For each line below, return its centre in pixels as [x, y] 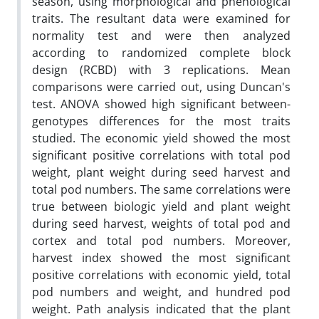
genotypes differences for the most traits [161, 121]
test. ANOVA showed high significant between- [161, 104]
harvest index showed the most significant [161, 257]
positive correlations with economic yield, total [161, 274]
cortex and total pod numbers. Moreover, [161, 240]
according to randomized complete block [161, 52]
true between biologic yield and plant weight [161, 206]
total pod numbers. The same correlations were [161, 189]
